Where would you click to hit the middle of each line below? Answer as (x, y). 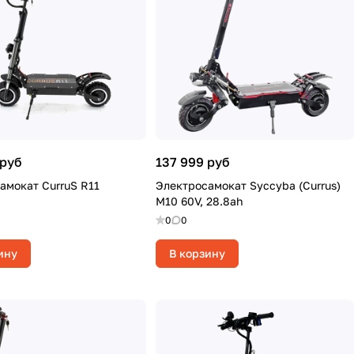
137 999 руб (193, 162)
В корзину (197, 253)
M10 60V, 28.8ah (200, 201)
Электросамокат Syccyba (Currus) (248, 185)
